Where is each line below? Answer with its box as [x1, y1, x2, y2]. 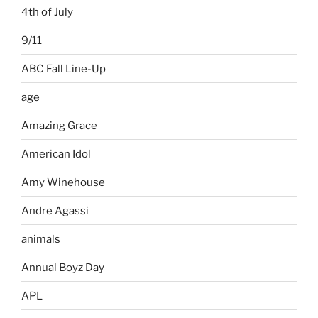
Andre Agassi [21, 204, 89, 217]
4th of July [21, 5, 73, 18]
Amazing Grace [21, 119, 97, 132]
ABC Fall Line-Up [21, 62, 106, 75]
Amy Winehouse [21, 175, 105, 189]
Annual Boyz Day [21, 261, 104, 274]
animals [21, 232, 60, 246]
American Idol [21, 147, 91, 160]
